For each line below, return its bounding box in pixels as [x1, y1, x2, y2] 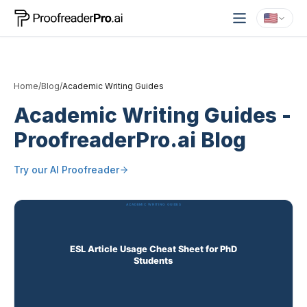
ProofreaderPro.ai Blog [14, 127, 246, 152]
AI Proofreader [50, 164, 119, 175]
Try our [14, 164, 50, 175]
